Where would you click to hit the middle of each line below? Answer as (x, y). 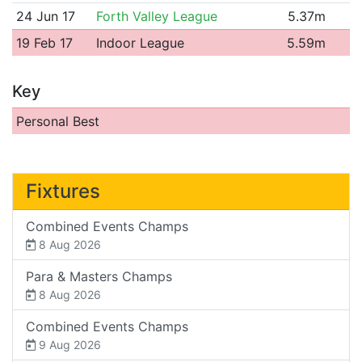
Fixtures (63, 191)
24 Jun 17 (45, 16)
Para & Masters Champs (99, 276)
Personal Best (57, 121)
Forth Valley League (156, 16)
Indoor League (140, 42)
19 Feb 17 (44, 42)
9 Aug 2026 (68, 344)
